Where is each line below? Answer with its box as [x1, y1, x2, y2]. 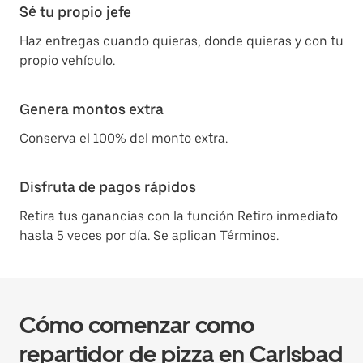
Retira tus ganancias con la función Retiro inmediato [19, 208, 338, 224]
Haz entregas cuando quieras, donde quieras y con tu [19, 33, 344, 49]
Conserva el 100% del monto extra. [19, 130, 228, 146]
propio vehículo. [19, 53, 115, 68]
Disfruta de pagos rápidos [19, 178, 196, 195]
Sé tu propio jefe [19, 3, 131, 20]
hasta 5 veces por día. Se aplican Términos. [19, 228, 279, 243]
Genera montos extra [19, 100, 164, 117]
